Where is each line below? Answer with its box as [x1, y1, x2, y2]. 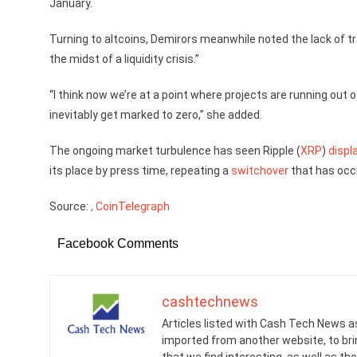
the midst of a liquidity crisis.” [49, 53, 199, 65]
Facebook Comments [57, 237, 178, 250]
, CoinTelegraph [91, 200, 170, 213]
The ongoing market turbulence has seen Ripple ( [49, 144, 300, 157]
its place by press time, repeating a [49, 164, 231, 177]
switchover [231, 164, 288, 177]
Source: [49, 200, 91, 213]
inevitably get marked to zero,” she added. [49, 108, 262, 121]
